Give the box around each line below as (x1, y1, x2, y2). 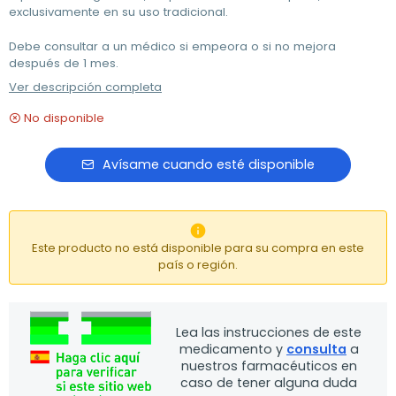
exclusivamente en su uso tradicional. (9, 4, 228, 20)
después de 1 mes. (9, 55, 118, 72)
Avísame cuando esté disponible (103, 156, 315, 173)
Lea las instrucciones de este (176, 324, 362, 341)
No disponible (24, 110, 104, 126)
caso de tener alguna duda (180, 374, 358, 392)
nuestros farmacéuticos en (180, 357, 357, 375)
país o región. (158, 256, 238, 273)
